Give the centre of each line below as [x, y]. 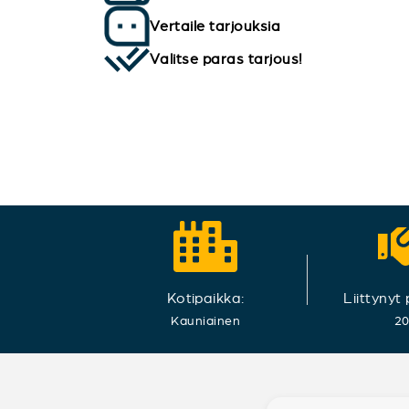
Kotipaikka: [205, 298]
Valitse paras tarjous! [226, 58]
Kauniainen [206, 320]
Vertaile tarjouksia [215, 26]
